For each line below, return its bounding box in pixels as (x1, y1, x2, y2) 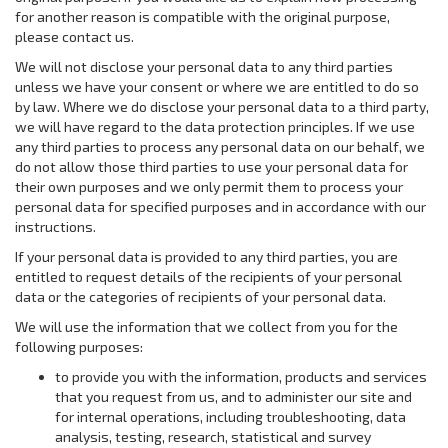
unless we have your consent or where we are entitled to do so (15, 78, 419, 95)
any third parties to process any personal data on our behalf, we (15, 138, 425, 155)
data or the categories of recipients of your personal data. (15, 288, 386, 305)
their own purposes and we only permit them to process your (15, 178, 403, 195)
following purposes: (15, 338, 143, 355)
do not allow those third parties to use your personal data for (15, 158, 408, 175)
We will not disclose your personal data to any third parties (15, 58, 393, 75)
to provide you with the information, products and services (55, 368, 427, 385)
